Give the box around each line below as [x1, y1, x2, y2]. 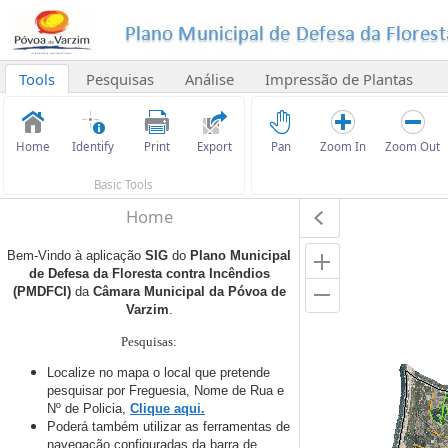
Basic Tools [94, 176, 154, 192]
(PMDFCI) [12, 284, 75, 300]
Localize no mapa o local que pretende [47, 364, 270, 380]
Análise [184, 68, 234, 89]
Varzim [125, 302, 169, 318]
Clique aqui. [130, 400, 205, 416]
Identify [71, 139, 114, 155]
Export [197, 139, 233, 155]
